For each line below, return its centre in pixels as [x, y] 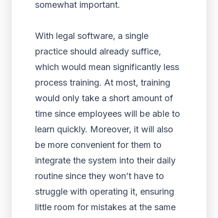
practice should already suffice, [98, 51]
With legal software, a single [92, 36]
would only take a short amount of [104, 98]
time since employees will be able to [108, 114]
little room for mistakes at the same [105, 207]
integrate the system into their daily [105, 160]
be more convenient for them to [98, 145]
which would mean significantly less [107, 67]
